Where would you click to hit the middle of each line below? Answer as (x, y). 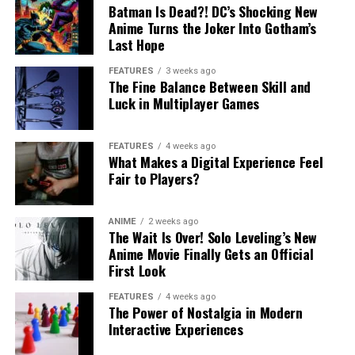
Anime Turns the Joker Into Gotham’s (212, 28)
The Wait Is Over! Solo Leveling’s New (212, 237)
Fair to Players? (154, 179)
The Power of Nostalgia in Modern (205, 313)
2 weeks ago (173, 222)
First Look (137, 271)
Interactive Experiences (177, 329)
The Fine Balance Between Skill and (209, 87)
